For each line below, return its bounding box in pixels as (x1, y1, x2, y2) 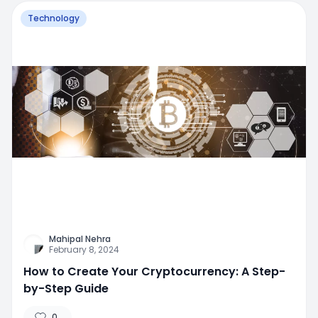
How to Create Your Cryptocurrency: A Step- (23, 263, 285, 280)
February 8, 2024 (49, 243, 119, 256)
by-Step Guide (23, 280, 109, 297)
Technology (28, 12, 79, 25)
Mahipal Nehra (49, 232, 111, 245)
